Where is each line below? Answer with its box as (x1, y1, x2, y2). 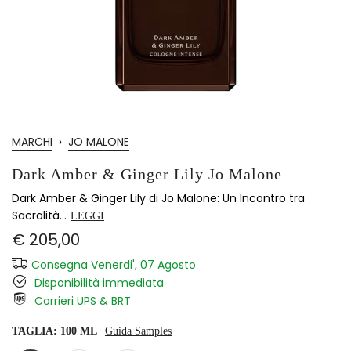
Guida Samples (105, 325, 172, 337)
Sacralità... (12, 208, 67, 223)
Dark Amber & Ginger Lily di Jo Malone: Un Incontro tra (12, 190, 305, 206)
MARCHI (12, 134, 52, 150)
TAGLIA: (12, 325, 60, 337)
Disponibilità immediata (31, 275, 164, 291)
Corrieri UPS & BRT (31, 293, 131, 309)
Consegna (31, 257, 91, 273)
